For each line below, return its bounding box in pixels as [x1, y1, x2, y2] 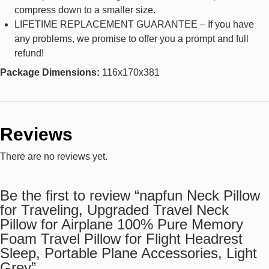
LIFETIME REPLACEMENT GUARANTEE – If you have [14, 19, 254, 30]
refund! [14, 48, 44, 59]
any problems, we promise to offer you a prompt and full [14, 34, 249, 44]
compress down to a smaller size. [14, 5, 156, 16]
